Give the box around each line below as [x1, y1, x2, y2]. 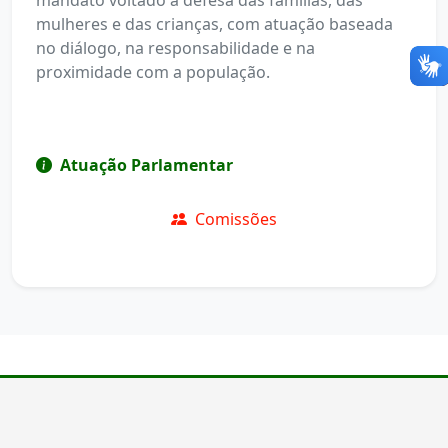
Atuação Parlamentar [60, 154, 233, 176]
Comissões [191, 208, 277, 230]
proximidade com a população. [36, 61, 270, 83]
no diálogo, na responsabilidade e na [36, 37, 315, 59]
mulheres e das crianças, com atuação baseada [36, 13, 393, 35]
